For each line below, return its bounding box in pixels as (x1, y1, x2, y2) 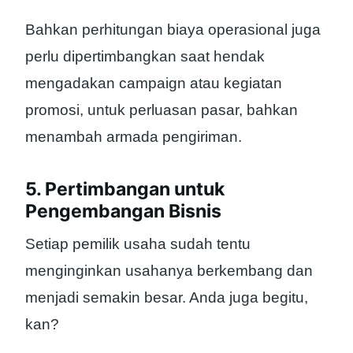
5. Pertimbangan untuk (25, 177, 225, 200)
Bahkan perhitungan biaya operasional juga (25, 20, 321, 38)
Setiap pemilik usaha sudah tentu (25, 236, 251, 253)
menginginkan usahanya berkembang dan (25, 262, 313, 280)
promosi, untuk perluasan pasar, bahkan (25, 101, 298, 118)
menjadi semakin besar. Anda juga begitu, (25, 289, 308, 307)
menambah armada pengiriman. (25, 128, 242, 145)
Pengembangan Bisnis (25, 199, 221, 222)
